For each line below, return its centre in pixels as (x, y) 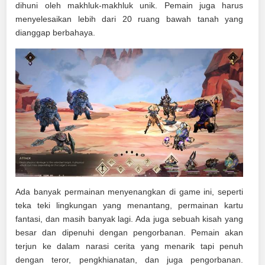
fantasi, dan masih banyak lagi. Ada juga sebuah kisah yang (130, 219)
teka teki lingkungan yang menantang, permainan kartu (130, 205)
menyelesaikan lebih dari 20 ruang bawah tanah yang (130, 19)
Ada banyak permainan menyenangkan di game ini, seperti (130, 191)
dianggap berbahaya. (56, 33)
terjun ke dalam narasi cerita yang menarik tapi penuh (130, 246)
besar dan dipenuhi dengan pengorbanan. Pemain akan (130, 232)
